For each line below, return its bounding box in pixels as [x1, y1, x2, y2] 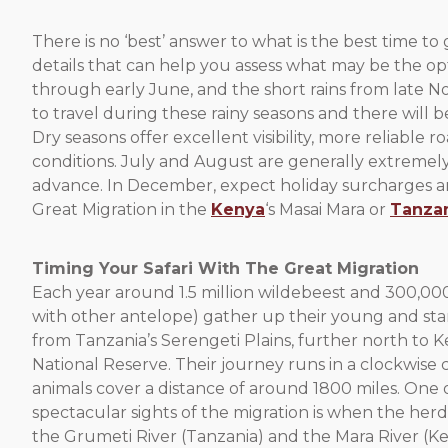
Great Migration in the [32, 200, 211, 219]
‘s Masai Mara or [265, 200, 390, 219]
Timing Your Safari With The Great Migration [32, 259, 419, 278]
